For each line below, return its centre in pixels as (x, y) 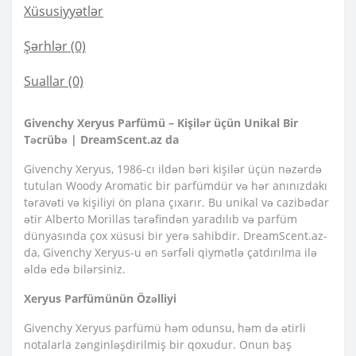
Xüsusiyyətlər (64, 12)
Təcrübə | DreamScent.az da (101, 140)
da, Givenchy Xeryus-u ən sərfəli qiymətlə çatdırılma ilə (170, 253)
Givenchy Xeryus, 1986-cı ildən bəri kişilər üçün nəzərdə (173, 169)
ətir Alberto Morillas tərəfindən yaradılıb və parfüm (161, 219)
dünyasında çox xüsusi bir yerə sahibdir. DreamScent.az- (176, 236)
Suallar (44, 81)
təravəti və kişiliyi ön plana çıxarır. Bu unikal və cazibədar (176, 203)
